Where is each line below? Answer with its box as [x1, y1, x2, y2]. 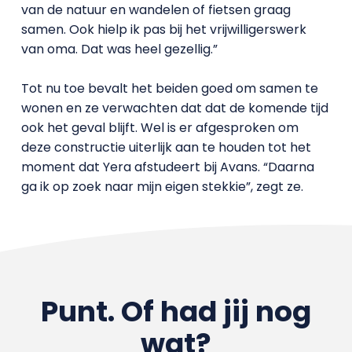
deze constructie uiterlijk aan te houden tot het [20, 137, 311, 156]
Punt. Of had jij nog [40, 291, 311, 332]
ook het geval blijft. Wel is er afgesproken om [20, 118, 299, 137]
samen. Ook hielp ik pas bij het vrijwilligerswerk [20, 20, 306, 38]
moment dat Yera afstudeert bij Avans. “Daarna [20, 157, 314, 176]
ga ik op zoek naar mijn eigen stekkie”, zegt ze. [20, 177, 303, 196]
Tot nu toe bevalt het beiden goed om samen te [20, 79, 318, 97]
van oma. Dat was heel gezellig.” [20, 39, 218, 58]
